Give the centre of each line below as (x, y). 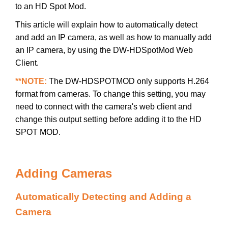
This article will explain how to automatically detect (106, 24)
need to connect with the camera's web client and (104, 106)
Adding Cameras (64, 173)
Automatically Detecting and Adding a (103, 196)
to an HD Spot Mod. (52, 6)
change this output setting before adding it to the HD (108, 119)
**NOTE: (32, 81)
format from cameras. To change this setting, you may (110, 94)
